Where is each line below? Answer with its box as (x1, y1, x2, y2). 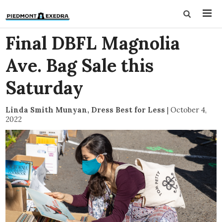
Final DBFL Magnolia (5, 32, 180, 55)
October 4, (170, 105, 207, 114)
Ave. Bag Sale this (5, 54, 154, 77)
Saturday (5, 76, 84, 99)
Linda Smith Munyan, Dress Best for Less (5, 105, 166, 114)
